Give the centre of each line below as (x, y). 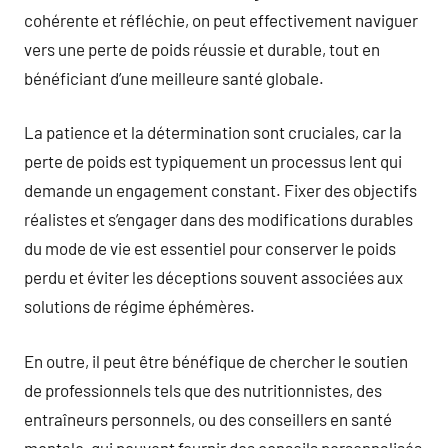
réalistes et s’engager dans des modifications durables (218, 219)
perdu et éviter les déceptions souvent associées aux (213, 277)
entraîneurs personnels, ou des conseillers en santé (208, 418)
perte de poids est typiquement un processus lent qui (213, 161)
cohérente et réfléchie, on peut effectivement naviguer (221, 19)
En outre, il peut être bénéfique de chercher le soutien (216, 360)
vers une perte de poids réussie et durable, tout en (202, 48)
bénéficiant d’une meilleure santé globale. (174, 77)
